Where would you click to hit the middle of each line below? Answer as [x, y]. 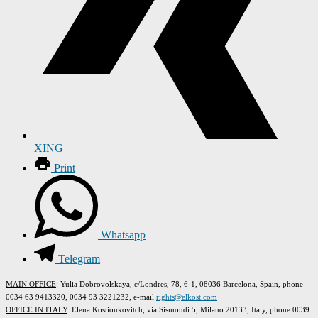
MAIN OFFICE [31, 284]
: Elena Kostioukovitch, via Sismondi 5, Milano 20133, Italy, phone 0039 [188, 309]
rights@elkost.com [187, 296]
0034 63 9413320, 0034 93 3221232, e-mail [81, 296]
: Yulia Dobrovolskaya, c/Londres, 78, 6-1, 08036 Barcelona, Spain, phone [180, 284]
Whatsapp [123, 234]
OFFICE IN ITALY [37, 309]
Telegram [79, 258]
